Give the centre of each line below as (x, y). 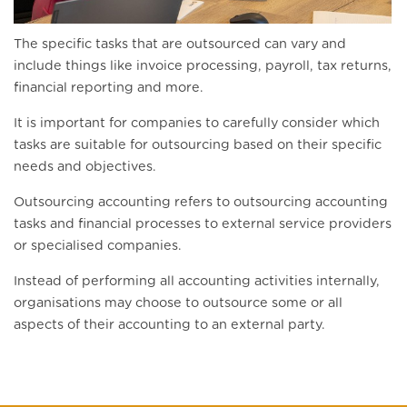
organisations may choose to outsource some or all (178, 303)
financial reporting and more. (109, 88)
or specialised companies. (98, 246)
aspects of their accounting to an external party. (169, 325)
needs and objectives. (85, 167)
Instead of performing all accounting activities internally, (197, 282)
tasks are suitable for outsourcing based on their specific (198, 145)
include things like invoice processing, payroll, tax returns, (203, 66)
